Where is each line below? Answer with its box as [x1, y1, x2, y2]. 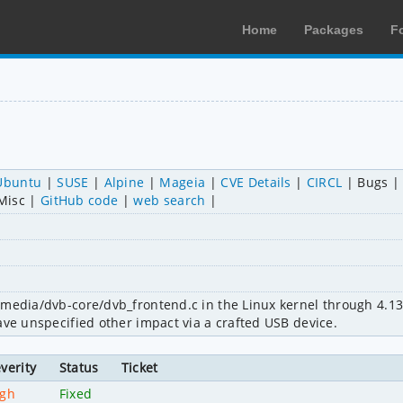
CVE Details [220, 173, 291, 191]
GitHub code [40, 191, 119, 209]
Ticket [121, 358, 158, 376]
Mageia [159, 173, 206, 191]
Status [58, 358, 99, 376]
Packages [304, 22, 363, 37]
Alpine [103, 173, 145, 191]
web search [133, 191, 206, 209]
